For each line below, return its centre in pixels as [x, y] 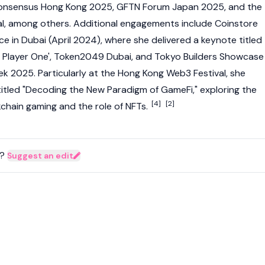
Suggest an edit [40, 156]
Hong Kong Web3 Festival [172, 73]
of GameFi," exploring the [202, 90]
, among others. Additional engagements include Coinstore [131, 23]
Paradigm [127, 90]
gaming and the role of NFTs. [87, 106]
